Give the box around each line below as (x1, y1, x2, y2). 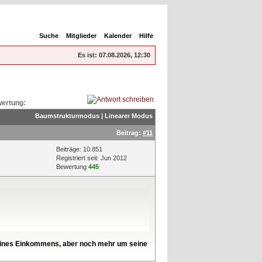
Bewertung (56, 163, 88, 170)
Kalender (104, 32, 132, 39)
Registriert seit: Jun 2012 (56, 154, 127, 161)
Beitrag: (116, 129, 143, 136)
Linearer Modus (105, 112, 153, 119)
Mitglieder (66, 32, 96, 39)
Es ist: (78, 51, 97, 58)
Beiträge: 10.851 (56, 145, 102, 153)
